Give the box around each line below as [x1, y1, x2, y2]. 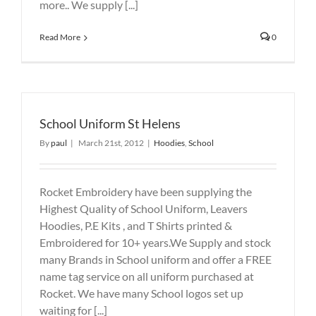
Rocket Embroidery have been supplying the [39, 184, 252, 198]
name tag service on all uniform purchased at [39, 269, 254, 283]
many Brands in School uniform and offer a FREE [39, 252, 272, 266]
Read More [39, 32, 80, 43]
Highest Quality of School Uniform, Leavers [39, 201, 248, 215]
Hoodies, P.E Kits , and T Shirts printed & [39, 218, 232, 232]
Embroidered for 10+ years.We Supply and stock [39, 235, 271, 249]
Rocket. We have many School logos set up [39, 286, 243, 300]
